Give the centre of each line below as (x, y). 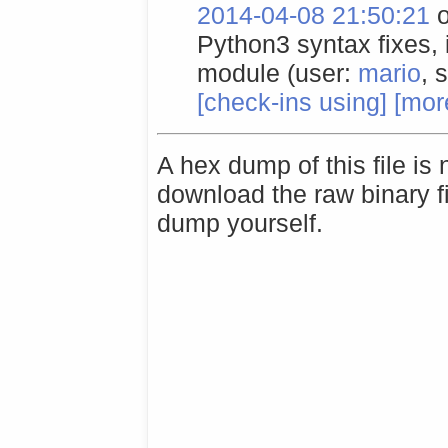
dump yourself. (240, 223)
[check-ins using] (292, 101)
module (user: (278, 72)
